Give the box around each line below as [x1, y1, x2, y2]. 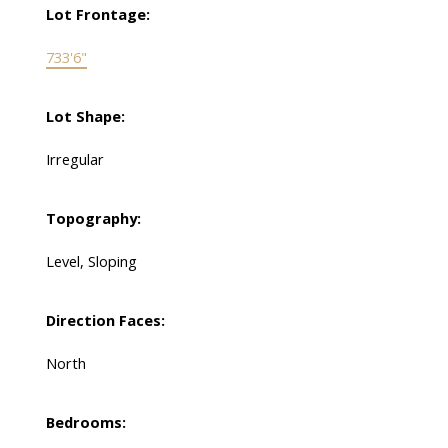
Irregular [45, 149, 104, 170]
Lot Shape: [45, 106, 125, 127]
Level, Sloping [45, 251, 137, 272]
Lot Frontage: [45, 4, 150, 25]
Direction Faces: [45, 310, 165, 331]
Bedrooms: [45, 412, 126, 433]
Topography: [45, 208, 141, 229]
